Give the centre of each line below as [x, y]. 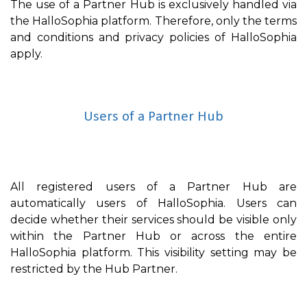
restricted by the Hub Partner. [94, 269]
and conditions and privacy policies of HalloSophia [153, 38]
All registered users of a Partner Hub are [153, 186]
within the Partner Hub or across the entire [153, 236]
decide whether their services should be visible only [153, 219]
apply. [26, 54]
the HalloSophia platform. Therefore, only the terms [153, 21]
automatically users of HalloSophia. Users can [153, 203]
